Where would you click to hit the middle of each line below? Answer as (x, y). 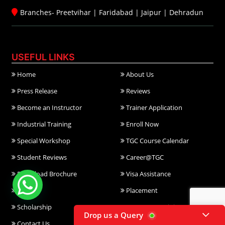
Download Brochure (46, 174)
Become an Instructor (49, 107)
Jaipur (151, 12)
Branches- (38, 12)
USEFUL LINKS (43, 57)
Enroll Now (142, 124)
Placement (141, 190)
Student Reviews (41, 157)
